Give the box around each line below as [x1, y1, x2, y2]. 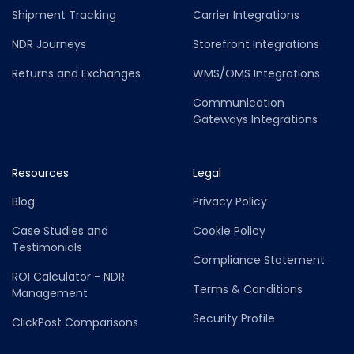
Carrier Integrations [193, 7, 299, 24]
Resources [12, 165, 69, 182]
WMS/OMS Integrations [193, 66, 320, 82]
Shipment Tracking [12, 7, 116, 24]
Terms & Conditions [193, 281, 303, 298]
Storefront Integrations [193, 36, 319, 53]
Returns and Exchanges [12, 66, 141, 82]
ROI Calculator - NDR [12, 269, 125, 285]
